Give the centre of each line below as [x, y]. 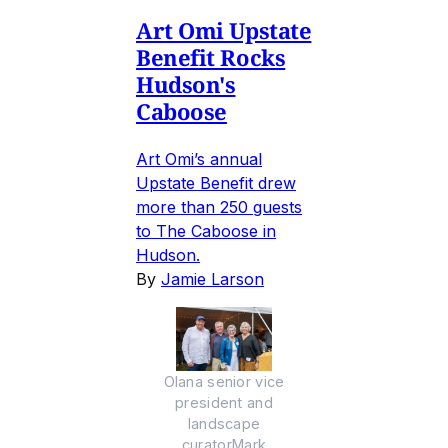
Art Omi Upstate [224, 30]
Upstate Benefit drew [216, 183]
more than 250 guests [219, 207]
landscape [224, 424]
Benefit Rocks [211, 57]
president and [224, 403]
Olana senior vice [224, 382]
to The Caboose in [206, 231]
